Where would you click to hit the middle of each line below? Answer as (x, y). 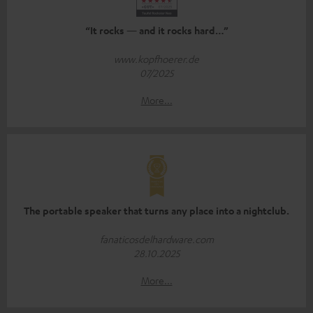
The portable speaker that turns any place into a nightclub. (156, 210)
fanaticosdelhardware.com (156, 239)
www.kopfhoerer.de (156, 58)
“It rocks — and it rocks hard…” (156, 30)
